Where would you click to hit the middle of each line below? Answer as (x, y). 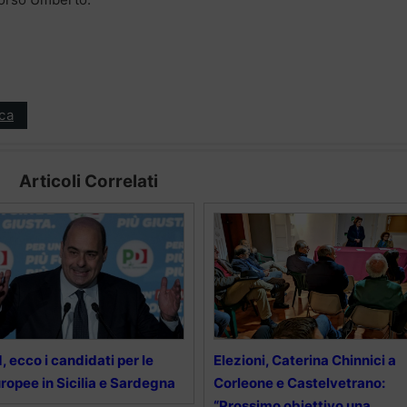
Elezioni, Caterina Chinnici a (304, 360)
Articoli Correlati (88, 181)
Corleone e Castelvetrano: (299, 382)
